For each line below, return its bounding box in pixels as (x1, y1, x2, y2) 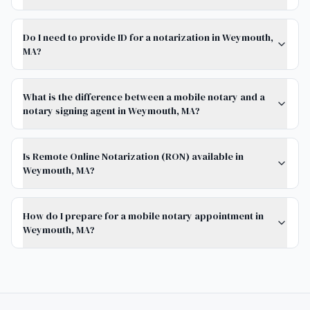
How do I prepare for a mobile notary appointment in (23, 209, 264, 223)
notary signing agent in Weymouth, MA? (23, 104, 200, 118)
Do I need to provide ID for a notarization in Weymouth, (23, 30, 273, 44)
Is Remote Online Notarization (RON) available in (23, 149, 244, 163)
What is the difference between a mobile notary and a (23, 90, 265, 104)
